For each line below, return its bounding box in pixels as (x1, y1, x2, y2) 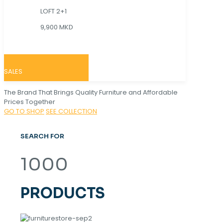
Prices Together (4, 97, 55, 107)
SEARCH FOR (20, 131, 64, 140)
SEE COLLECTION (46, 107, 97, 116)
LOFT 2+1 (40, 6, 68, 16)
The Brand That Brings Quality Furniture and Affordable (4, 88, 178, 98)
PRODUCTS (20, 184, 105, 202)
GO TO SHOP (4, 107, 44, 116)
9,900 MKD (40, 22, 73, 32)
